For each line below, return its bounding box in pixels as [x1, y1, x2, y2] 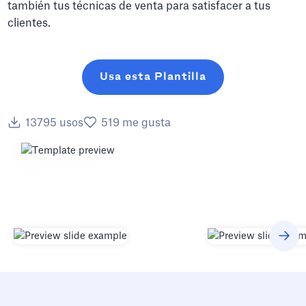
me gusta [122, 117, 171, 128]
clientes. [8, 18, 51, 29]
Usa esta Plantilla [100, 71, 206, 83]
